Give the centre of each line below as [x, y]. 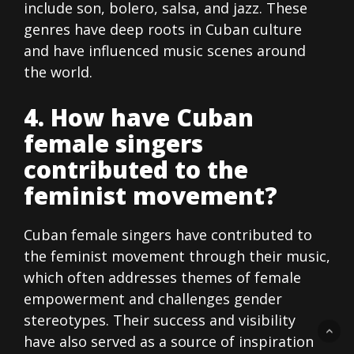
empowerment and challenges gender [153, 299]
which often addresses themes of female [162, 278]
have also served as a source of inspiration [169, 342]
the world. [58, 72]
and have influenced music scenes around [165, 51]
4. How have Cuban [139, 118]
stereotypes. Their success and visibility [160, 320]
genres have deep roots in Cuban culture [163, 30]
